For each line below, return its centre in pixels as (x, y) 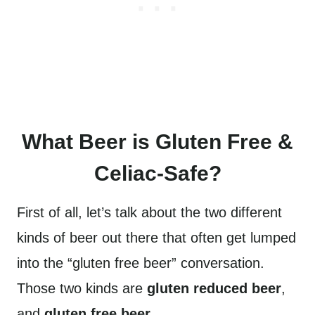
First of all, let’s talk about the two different (149, 212)
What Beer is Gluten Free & (157, 142)
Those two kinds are (82, 288)
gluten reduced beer (214, 288)
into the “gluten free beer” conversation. (141, 263)
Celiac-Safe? (157, 173)
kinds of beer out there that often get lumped (156, 238)
